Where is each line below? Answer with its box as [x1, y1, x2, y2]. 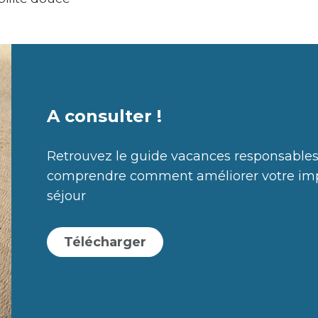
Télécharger [64, 234, 147, 250]
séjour [47, 187, 87, 204]
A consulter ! [47, 105, 163, 126]
